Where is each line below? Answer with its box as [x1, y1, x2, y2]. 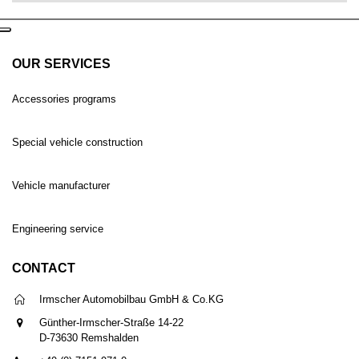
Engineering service [12, 223, 103, 236]
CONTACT [12, 261, 75, 276]
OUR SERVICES [12, 57, 111, 71]
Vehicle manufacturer [12, 179, 110, 192]
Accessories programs [12, 93, 116, 106]
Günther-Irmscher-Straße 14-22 [39, 317, 184, 329]
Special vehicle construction [12, 136, 143, 149]
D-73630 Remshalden [39, 332, 139, 345]
